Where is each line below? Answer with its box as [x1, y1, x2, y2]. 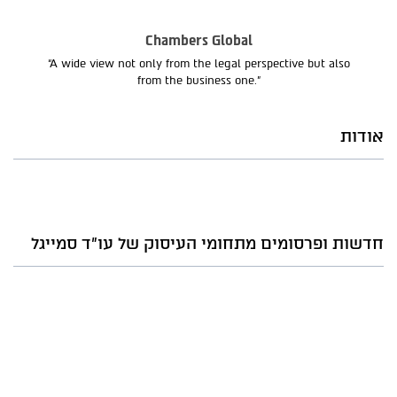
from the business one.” [136, 74, 261, 88]
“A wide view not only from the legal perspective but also [47, 57, 350, 71]
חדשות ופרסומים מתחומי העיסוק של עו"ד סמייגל [31, 234, 384, 254]
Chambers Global [144, 33, 253, 50]
